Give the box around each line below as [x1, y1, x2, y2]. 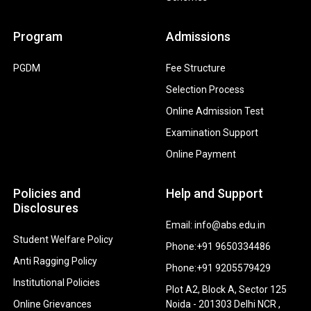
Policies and [12, 186, 81, 201]
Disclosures [12, 201, 78, 216]
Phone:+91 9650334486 [165, 241, 271, 253]
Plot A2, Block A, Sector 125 [165, 284, 287, 296]
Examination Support [165, 127, 258, 139]
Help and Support [165, 186, 263, 201]
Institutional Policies [12, 277, 100, 289]
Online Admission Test [165, 106, 264, 117]
